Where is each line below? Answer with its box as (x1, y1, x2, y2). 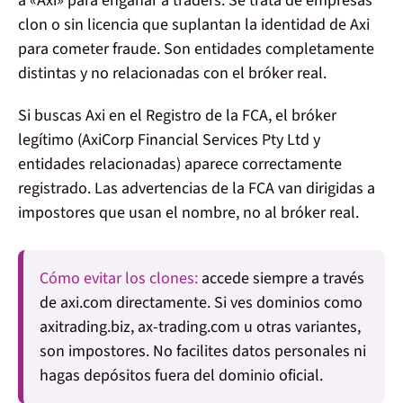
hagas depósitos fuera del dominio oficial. (40, 364, 323, 388)
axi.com (60, 291, 112, 315)
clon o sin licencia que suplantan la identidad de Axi (18, 13, 370, 37)
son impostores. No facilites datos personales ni (40, 340, 366, 363)
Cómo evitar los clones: (40, 267, 198, 291)
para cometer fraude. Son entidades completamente (18, 38, 374, 61)
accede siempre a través (198, 267, 364, 291)
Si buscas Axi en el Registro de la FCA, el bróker (18, 104, 336, 128)
